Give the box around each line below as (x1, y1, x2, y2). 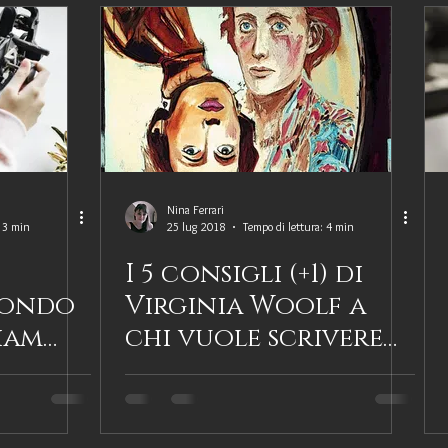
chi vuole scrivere (125, 321, 383, 356)
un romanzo (125, 353, 303, 388)
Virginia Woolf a (125, 289, 366, 324)
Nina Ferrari (167, 202, 224, 217)
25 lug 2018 (167, 219, 225, 234)
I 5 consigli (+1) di (125, 257, 363, 292)
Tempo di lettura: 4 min (243, 219, 354, 234)
